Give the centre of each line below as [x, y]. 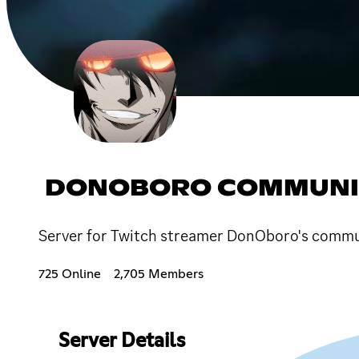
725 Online [70, 274]
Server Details [121, 341]
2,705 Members [159, 274]
